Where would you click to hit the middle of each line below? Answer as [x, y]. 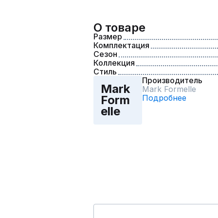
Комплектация [121, 45]
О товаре [119, 27]
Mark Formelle [169, 89]
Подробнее [164, 98]
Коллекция [114, 63]
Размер [108, 36]
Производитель [172, 80]
